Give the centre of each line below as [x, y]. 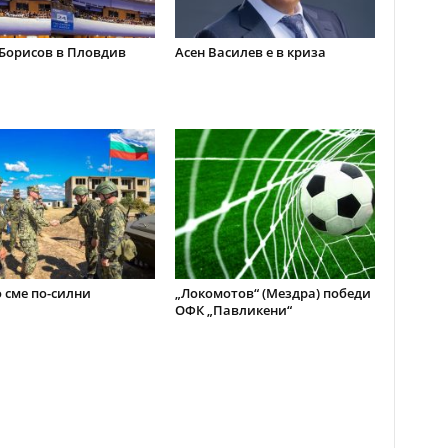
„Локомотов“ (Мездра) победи [272, 293]
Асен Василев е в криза [250, 52]
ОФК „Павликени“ [233, 310]
